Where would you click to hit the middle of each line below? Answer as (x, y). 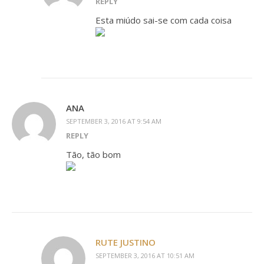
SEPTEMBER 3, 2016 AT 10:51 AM (145, 255)
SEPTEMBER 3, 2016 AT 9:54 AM (114, 121)
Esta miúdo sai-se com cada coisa (164, 20)
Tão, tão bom (93, 154)
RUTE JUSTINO (126, 242)
